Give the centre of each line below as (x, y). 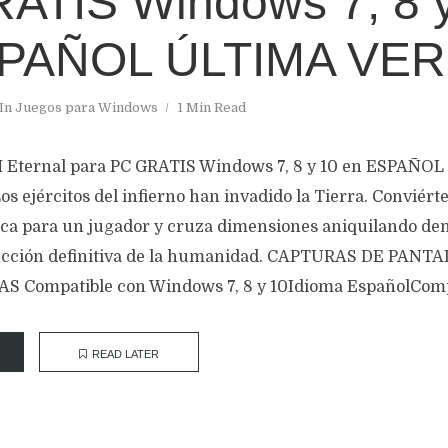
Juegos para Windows (86, 107)
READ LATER (125, 354)
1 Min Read (211, 107)
